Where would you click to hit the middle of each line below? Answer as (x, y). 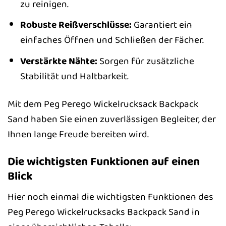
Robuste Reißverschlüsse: (76, 25)
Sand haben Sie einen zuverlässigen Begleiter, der (112, 119)
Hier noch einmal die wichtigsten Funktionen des (110, 197)
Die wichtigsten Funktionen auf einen (104, 161)
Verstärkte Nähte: (59, 61)
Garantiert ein (162, 25)
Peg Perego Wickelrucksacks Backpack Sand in (104, 212)
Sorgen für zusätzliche (146, 61)
